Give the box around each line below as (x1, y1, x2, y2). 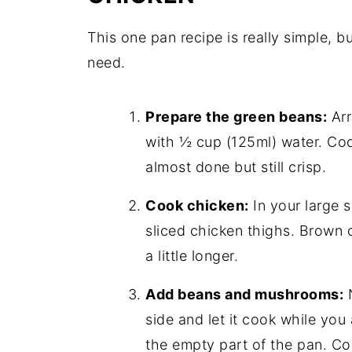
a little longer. (145, 247, 238, 264)
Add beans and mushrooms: (145, 286, 343, 302)
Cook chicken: (145, 197, 249, 214)
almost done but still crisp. (145, 159, 326, 175)
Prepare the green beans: (145, 108, 327, 125)
